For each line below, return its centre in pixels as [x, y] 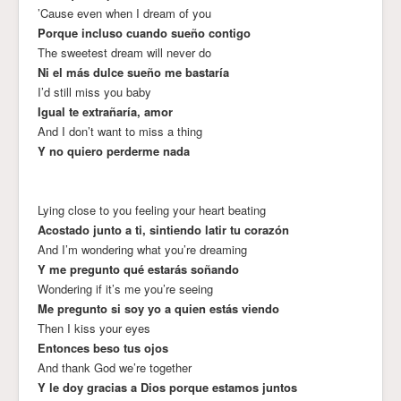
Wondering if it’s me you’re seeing [125, 288]
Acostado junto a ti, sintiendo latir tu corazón [163, 229]
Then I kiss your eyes [94, 328]
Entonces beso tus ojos [103, 347]
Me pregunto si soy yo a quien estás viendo [158, 308]
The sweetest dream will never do [124, 52]
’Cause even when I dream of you [124, 13]
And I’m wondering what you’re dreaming [142, 249]
